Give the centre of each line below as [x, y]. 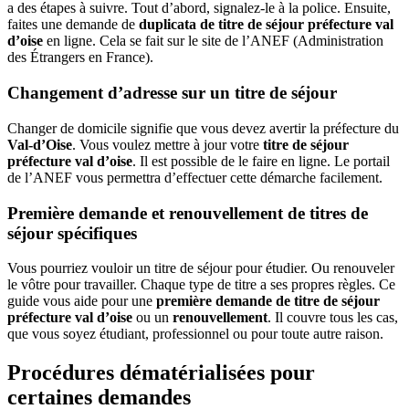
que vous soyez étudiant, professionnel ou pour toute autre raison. [195, 334]
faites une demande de [73, 25]
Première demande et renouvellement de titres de [188, 213]
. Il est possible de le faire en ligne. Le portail [261, 161]
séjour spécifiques [72, 233]
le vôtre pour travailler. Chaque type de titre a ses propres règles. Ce [201, 285]
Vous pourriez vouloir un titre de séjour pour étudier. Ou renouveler [201, 268]
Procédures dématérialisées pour [161, 373]
